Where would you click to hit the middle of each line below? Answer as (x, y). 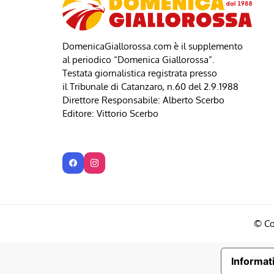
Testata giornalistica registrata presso (140, 73)
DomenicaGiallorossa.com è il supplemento (153, 46)
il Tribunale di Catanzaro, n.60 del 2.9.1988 (150, 86)
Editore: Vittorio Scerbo (110, 113)
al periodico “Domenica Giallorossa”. (139, 59)
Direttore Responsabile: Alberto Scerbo (143, 100)
